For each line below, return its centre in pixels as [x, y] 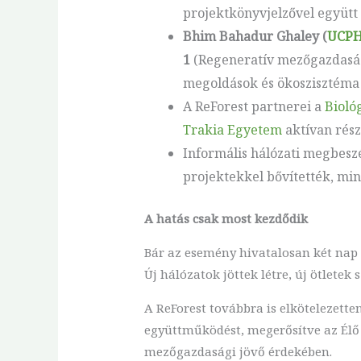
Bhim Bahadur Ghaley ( [255, 36]
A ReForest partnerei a [253, 106]
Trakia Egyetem [232, 129]
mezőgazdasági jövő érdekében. [238, 351]
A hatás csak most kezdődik [226, 218]
